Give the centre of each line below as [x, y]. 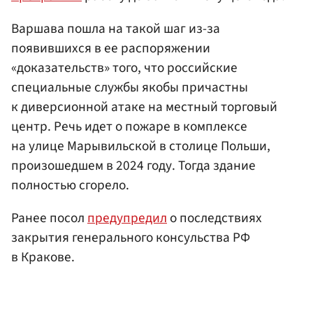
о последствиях [214, 218]
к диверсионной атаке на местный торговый [144, 107]
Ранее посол [49, 218]
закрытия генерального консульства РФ [131, 238]
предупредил [127, 218]
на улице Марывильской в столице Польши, [141, 146]
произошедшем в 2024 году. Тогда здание [133, 166]
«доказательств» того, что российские [124, 68]
